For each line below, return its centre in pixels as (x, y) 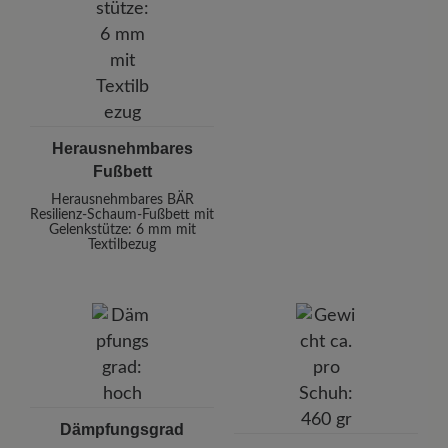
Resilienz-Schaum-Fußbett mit (122, 215)
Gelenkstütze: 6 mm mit (122, 230)
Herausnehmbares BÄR (122, 200)
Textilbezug (122, 245)
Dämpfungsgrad (122, 430)
